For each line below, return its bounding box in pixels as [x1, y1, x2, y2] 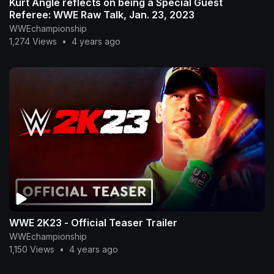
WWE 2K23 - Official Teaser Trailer [9, 216, 177, 229]
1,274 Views [9, 36, 57, 47]
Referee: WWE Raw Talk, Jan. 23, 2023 [9, 9, 194, 21]
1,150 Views [9, 243, 54, 254]
